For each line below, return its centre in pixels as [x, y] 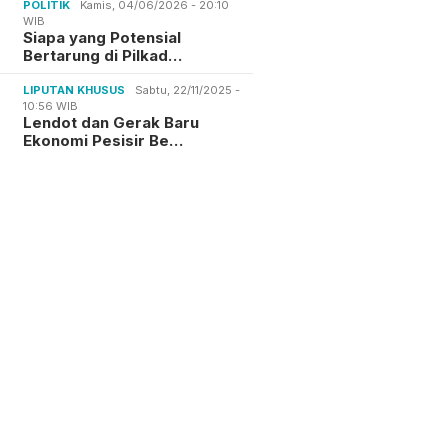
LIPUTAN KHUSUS [74, 89]
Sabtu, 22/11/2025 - [188, 89]
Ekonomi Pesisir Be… [103, 140]
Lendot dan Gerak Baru [111, 122]
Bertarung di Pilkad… [103, 55]
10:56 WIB [51, 105]
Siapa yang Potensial [102, 37]
